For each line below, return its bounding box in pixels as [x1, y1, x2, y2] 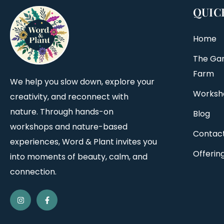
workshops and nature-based [10, 121, 127, 133]
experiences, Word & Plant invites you [10, 136, 157, 148]
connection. [10, 166, 56, 178]
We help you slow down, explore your [10, 76, 154, 88]
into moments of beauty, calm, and [10, 151, 147, 163]
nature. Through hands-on [10, 106, 113, 118]
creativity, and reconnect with [10, 91, 128, 103]
